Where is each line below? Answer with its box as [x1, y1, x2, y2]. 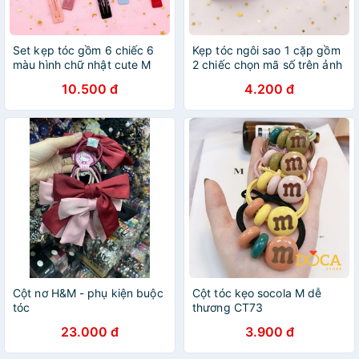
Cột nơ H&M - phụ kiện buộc [13, 286, 163, 300]
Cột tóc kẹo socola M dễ [192, 286, 322, 300]
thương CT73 [192, 301, 264, 314]
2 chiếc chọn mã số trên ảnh [192, 58, 342, 71]
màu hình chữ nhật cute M [13, 58, 151, 71]
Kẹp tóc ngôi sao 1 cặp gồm [192, 43, 341, 57]
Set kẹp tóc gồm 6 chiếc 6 [13, 43, 155, 57]
